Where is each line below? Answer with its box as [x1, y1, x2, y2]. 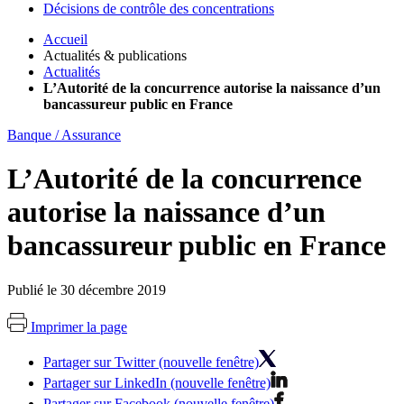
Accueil [43, 32, 87, 48]
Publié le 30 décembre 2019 [7, 281, 166, 298]
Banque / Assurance [7, 127, 121, 143]
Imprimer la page [31, 318, 127, 335]
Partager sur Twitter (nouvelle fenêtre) [43, 353, 259, 370]
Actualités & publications [43, 48, 187, 64]
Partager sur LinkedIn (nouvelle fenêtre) [43, 374, 271, 390]
